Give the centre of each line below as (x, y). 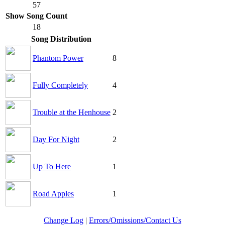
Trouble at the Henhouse (72, 112)
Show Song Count (36, 16)
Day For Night (56, 139)
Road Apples (53, 193)
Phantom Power (58, 58)
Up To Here (52, 166)
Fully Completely (60, 85)
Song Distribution (61, 39)
